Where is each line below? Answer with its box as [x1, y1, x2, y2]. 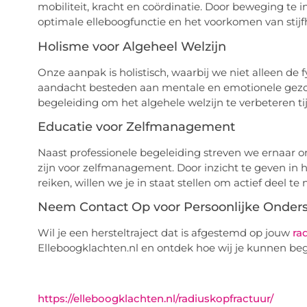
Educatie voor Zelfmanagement [37, 119, 235, 134]
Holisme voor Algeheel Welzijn [37, 38, 226, 54]
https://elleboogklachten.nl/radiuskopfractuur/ [37, 292, 273, 306]
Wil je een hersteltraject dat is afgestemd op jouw [37, 226, 293, 240]
